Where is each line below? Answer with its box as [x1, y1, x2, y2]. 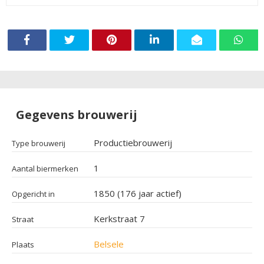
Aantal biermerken [12, 163, 78, 174]
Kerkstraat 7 [94, 212, 146, 225]
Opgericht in [12, 188, 55, 199]
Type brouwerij [12, 137, 65, 148]
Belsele [94, 237, 124, 250]
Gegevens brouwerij [16, 106, 137, 123]
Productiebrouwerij [94, 136, 173, 148]
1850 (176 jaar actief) [94, 187, 182, 199]
